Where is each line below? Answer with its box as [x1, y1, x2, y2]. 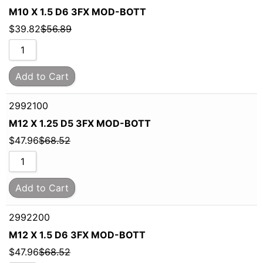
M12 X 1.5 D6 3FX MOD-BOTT [9, 228, 146, 241]
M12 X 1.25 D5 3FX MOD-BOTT [9, 117, 151, 129]
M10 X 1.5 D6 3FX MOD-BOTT [9, 5, 146, 18]
